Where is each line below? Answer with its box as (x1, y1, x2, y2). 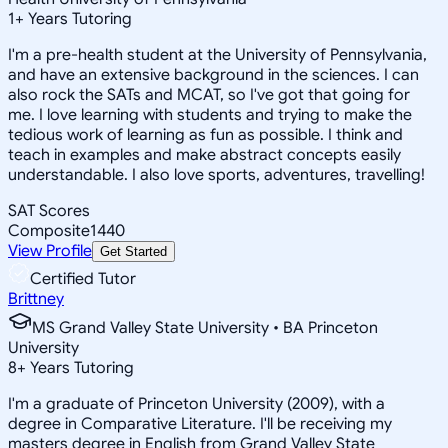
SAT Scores (8, 200, 90, 221)
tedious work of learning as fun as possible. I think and (8, 124, 403, 145)
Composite (8, 220, 90, 241)
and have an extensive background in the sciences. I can (8, 64, 419, 85)
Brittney (8, 288, 64, 309)
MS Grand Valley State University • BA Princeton (32, 317, 378, 338)
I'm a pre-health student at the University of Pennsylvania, (8, 44, 427, 65)
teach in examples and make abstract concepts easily (8, 144, 401, 165)
